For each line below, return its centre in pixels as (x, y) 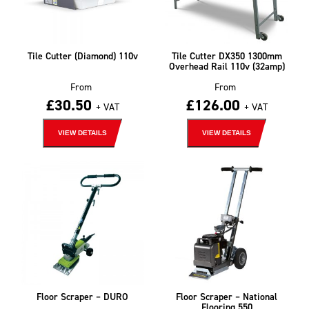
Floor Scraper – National (227, 296)
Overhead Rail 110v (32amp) (227, 66)
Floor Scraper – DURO (82, 296)
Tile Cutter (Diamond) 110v (82, 56)
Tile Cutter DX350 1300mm (227, 56)
